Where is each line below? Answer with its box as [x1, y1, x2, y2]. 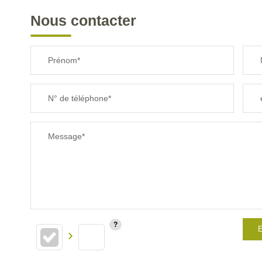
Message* [48, 132, 85, 141]
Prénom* [48, 56, 80, 65]
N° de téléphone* [48, 94, 111, 103]
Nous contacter [30, 12, 136, 29]
